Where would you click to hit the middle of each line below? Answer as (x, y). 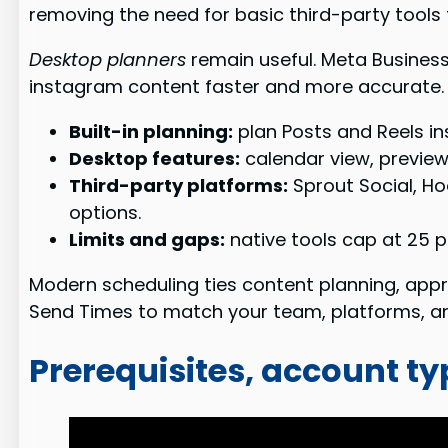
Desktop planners (108, 60)
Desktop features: (155, 159)
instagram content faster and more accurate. (237, 87)
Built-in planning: (151, 132)
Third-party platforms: (179, 186)
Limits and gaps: (147, 240)
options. (105, 213)
